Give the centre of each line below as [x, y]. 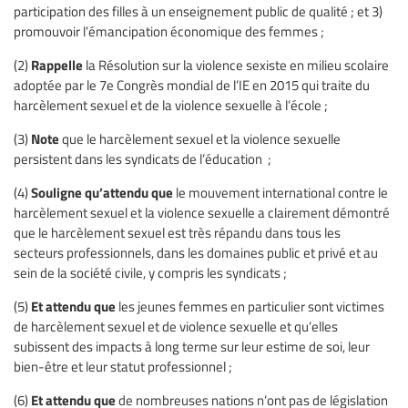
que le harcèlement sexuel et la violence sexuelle [201, 138]
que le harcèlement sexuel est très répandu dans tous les [177, 232]
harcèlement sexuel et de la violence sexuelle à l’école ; [171, 104]
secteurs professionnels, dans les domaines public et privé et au [196, 252]
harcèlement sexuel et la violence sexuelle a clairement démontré [202, 212]
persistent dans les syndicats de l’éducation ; [143, 158]
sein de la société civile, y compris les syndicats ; [150, 272]
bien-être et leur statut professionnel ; [123, 366]
